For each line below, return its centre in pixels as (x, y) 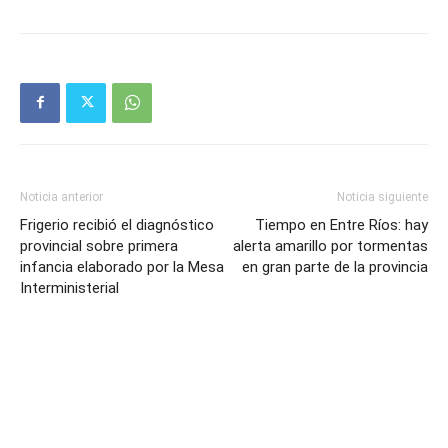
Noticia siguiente (382, 196)
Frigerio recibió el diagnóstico (117, 224)
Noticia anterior (61, 196)
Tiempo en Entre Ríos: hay (341, 224)
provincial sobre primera (99, 245)
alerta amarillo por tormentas (330, 245)
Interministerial (69, 287)
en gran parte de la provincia (335, 266)
